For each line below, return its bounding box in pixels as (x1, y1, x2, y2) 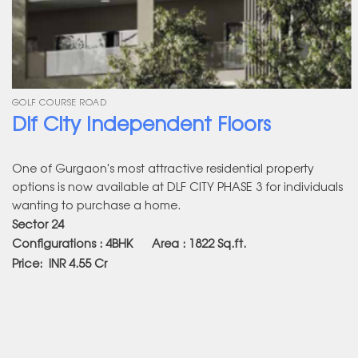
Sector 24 (11, 215, 67, 232)
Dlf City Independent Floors (11, 109, 271, 137)
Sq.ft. (213, 234, 246, 252)
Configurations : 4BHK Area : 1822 (11, 234, 214, 252)
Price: (11, 253, 42, 271)
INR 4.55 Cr (45, 253, 107, 271)
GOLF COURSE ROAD (11, 96, 107, 109)
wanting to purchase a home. (11, 195, 181, 213)
